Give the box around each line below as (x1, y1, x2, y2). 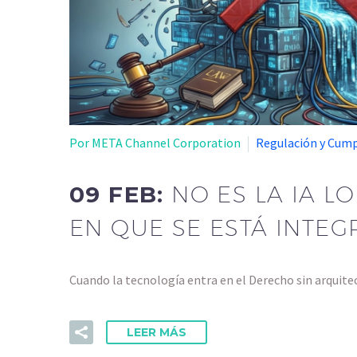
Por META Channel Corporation (69, 134, 241, 151)
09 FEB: (69, 181, 172, 209)
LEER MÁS (127, 324, 186, 339)
